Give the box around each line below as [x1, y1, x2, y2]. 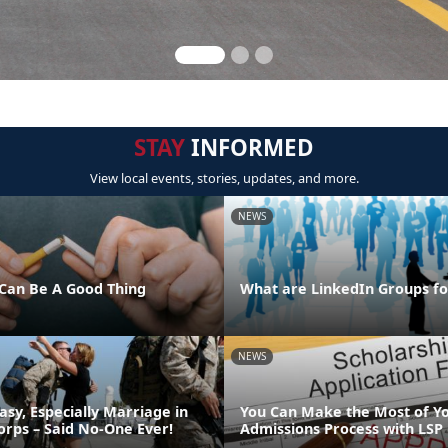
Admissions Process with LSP [240, 418, 443, 438]
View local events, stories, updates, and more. [89, 169, 359, 187]
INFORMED [185, 132, 314, 163]
